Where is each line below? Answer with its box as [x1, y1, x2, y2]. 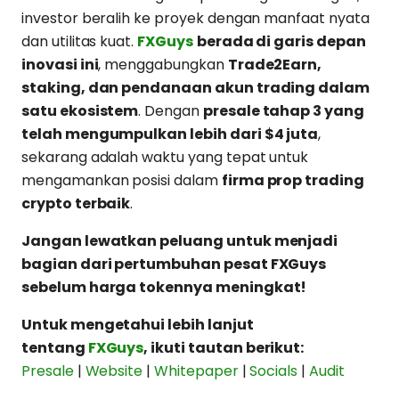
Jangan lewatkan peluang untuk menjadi [21, 231, 338, 252]
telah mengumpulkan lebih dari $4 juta [21, 124, 319, 145]
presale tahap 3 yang [202, 101, 364, 122]
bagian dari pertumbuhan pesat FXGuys [21, 254, 327, 275]
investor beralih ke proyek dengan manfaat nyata [21, 8, 370, 29]
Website [85, 361, 143, 382]
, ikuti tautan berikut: [143, 338, 305, 359]
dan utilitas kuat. [21, 31, 138, 53]
